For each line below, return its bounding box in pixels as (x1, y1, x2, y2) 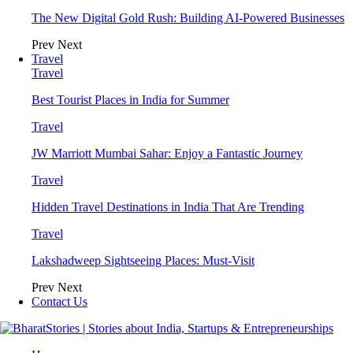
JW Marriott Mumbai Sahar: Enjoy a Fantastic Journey (32, 147, 303, 160)
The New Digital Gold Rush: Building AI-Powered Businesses (32, 11, 344, 24)
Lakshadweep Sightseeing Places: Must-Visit (32, 254, 255, 267)
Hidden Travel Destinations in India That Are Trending (32, 200, 304, 214)
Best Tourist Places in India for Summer (32, 93, 229, 106)
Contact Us (32, 295, 87, 308)
